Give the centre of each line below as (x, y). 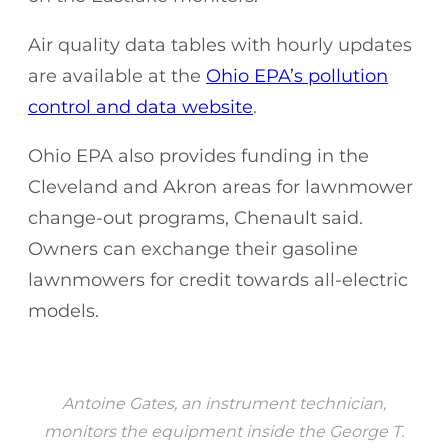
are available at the (117, 75)
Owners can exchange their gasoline (193, 248)
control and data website (140, 106)
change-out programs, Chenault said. (195, 217)
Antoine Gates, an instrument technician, (224, 403)
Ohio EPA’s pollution (297, 75)
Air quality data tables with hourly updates (220, 44)
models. (66, 310)
